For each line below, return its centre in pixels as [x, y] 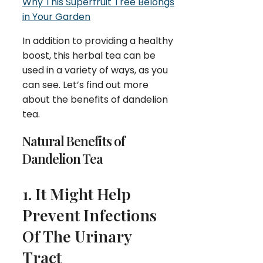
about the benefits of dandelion [95, 99]
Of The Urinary [77, 236]
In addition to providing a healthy [98, 41]
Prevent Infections [90, 215]
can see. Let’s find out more [85, 85]
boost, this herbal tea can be [89, 55]
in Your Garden [56, 16]
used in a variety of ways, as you [95, 70]
